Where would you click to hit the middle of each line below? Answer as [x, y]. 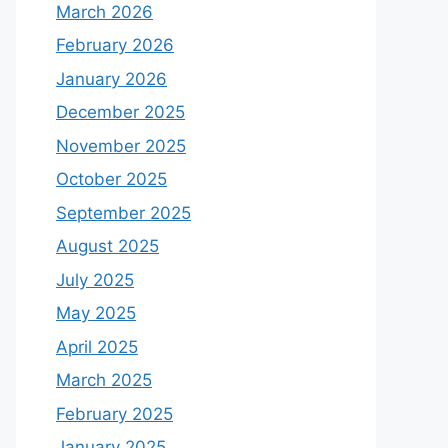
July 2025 [95, 279]
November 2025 [121, 145]
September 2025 [123, 212]
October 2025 [111, 179]
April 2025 [97, 346]
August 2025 [107, 246]
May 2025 [96, 313]
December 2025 [120, 112]
